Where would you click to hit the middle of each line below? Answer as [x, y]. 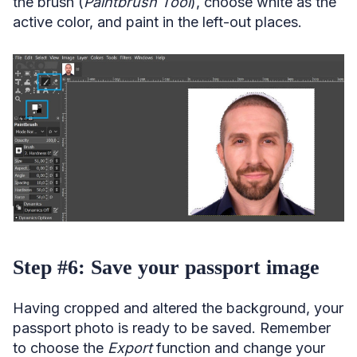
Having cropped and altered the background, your [178, 308]
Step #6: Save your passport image [166, 267]
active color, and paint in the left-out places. [157, 22]
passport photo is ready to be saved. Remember [172, 328]
